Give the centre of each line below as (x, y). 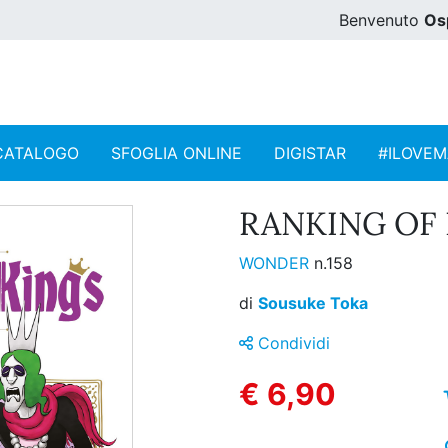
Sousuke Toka (313, 303)
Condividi (291, 343)
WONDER (276, 263)
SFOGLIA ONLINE (176, 153)
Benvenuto (381, 20)
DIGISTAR (310, 153)
